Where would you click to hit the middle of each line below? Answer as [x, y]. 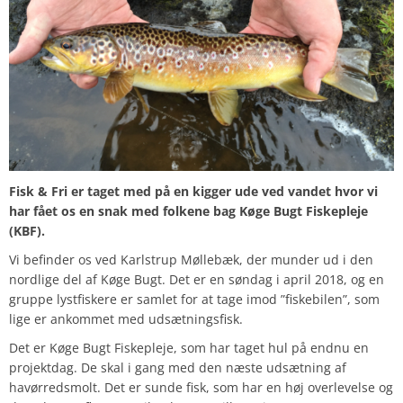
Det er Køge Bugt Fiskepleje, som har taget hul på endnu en [189, 348]
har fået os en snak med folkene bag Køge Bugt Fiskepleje [188, 211]
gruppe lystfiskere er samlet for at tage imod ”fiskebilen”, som [194, 300]
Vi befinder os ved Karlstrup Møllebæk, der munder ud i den [191, 260]
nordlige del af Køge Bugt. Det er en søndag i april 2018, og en [197, 280]
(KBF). [27, 231]
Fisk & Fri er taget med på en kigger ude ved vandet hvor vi [193, 192]
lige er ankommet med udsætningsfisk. [126, 319]
